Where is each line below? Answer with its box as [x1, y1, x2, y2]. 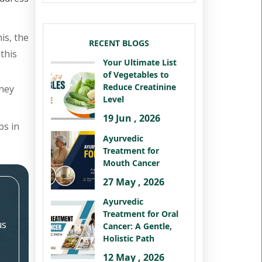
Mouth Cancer [103, 157, 160, 168]
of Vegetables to [103, 69, 169, 80]
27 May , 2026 [103, 175, 164, 188]
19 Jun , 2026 [103, 112, 160, 125]
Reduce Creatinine [103, 81, 176, 92]
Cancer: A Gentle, [103, 220, 172, 232]
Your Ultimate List [103, 57, 177, 68]
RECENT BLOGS [89, 37, 149, 49]
